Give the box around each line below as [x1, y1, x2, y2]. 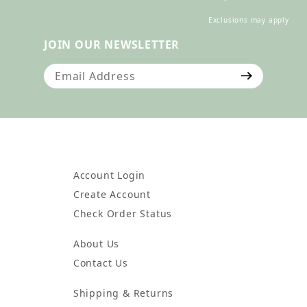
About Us [73, 237, 120, 251]
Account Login [73, 169, 146, 182]
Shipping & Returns [73, 286, 174, 300]
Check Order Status [73, 207, 173, 221]
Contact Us [73, 256, 128, 270]
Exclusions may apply [208, 15, 289, 25]
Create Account [73, 188, 151, 201]
